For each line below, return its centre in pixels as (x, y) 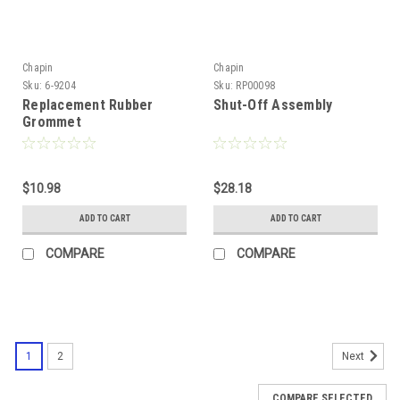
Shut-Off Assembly (273, 104)
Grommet (52, 121)
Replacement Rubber (88, 104)
